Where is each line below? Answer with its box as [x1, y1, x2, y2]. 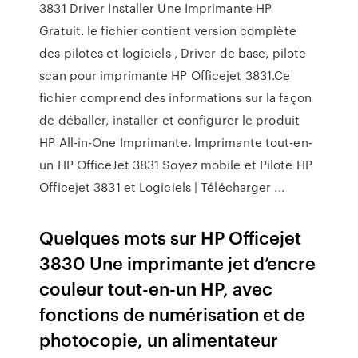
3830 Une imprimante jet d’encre [39, 250, 316, 275]
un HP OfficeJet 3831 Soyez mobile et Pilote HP [39, 156, 312, 173]
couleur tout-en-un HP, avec [39, 276, 273, 300]
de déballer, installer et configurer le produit [39, 111, 300, 129]
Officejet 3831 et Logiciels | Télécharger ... [39, 178, 284, 196]
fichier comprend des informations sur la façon [39, 89, 312, 106]
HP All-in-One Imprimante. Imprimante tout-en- [39, 133, 312, 151]
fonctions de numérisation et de [39, 301, 306, 326]
